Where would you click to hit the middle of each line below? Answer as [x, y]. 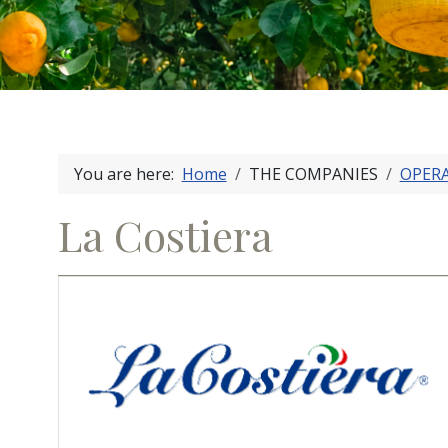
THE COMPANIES [313, 174]
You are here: [127, 174]
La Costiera [165, 235]
